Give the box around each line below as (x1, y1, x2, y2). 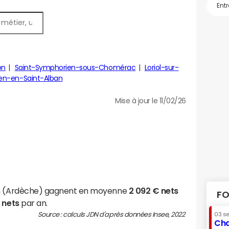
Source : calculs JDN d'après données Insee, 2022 (37, 211, 186, 218)
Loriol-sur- (144, 64, 179, 71)
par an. (19, 199, 48, 207)
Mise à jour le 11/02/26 (115, 97, 186, 104)
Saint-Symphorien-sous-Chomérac (14, 64, 136, 71)
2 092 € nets (128, 187, 178, 195)
